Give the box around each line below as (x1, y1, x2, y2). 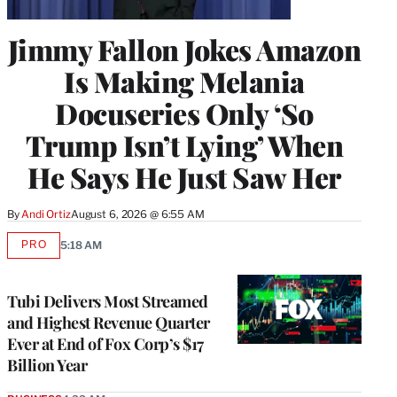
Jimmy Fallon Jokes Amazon (7, 29, 362, 68)
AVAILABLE (32, 244, 97, 257)
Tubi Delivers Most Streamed (7, 290, 208, 312)
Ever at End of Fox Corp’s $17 (7, 332, 204, 354)
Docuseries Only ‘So (55, 93, 314, 132)
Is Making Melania (64, 61, 305, 100)
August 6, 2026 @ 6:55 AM (70, 206, 205, 221)
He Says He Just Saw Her (27, 157, 341, 196)
